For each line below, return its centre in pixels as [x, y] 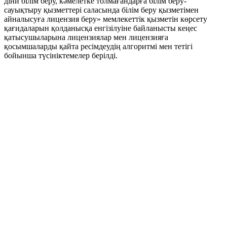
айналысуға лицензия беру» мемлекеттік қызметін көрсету [106, 19]
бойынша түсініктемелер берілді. [61, 56]
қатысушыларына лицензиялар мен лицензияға [86, 37]
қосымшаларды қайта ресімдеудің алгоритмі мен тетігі [98, 47]
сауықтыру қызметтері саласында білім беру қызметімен [101, 10]
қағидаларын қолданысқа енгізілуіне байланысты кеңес [101, 28]
